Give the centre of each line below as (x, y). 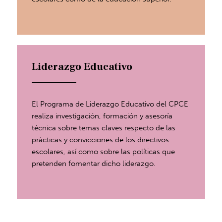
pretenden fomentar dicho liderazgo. (94, 163)
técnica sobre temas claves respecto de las (104, 128)
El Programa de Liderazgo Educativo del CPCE (110, 104)
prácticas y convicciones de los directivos (101, 139)
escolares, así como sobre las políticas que (104, 151)
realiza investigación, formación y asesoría (102, 116)
